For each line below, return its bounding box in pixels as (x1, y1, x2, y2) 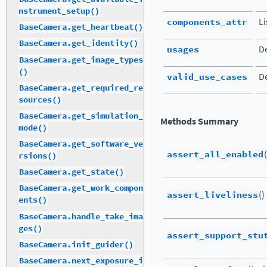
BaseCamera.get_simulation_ (19, 110, 143, 122)
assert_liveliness (167, 188, 258, 201)
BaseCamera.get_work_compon (19, 182, 143, 194)
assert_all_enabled (167, 148, 263, 161)
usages (167, 43, 199, 56)
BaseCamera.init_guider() (19, 238, 133, 250)
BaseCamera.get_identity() (19, 38, 138, 49)
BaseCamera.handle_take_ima (19, 210, 143, 222)
